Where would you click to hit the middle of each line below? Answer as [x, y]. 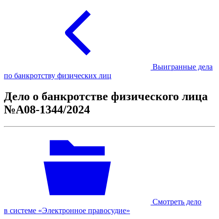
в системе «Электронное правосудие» [67, 210]
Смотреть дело [177, 201]
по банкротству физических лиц [58, 76]
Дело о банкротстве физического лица [106, 96]
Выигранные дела [183, 67]
